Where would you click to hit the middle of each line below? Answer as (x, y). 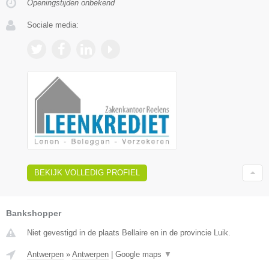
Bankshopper (34, 213)
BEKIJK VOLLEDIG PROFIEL (87, 172)
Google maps (140, 254)
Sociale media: (53, 25)
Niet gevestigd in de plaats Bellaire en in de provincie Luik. (129, 232)
